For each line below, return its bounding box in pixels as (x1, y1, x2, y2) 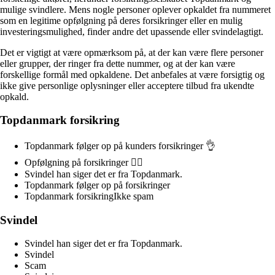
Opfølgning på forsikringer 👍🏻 (25, 157, 143, 168)
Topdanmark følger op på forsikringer (25, 179, 170, 190)
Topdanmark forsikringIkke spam (25, 190, 153, 201)
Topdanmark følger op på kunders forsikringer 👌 (25, 140, 215, 151)
